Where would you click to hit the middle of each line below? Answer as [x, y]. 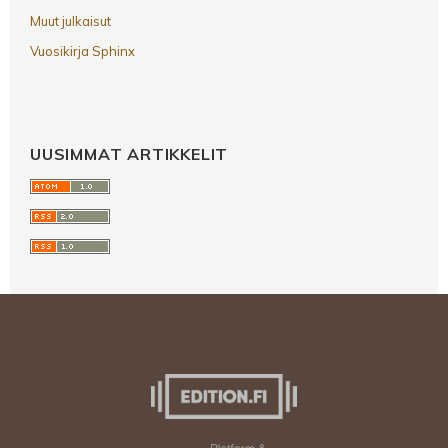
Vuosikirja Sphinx [82, 51]
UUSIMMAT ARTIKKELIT [129, 154]
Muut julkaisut [70, 21]
